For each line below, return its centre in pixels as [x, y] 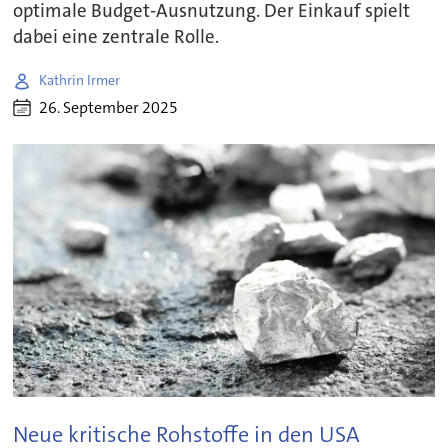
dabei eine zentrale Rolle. [116, 36]
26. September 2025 [109, 108]
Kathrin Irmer [80, 80]
